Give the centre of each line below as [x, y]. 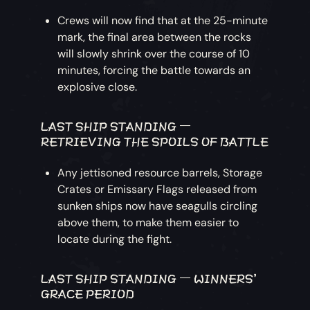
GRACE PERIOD [88, 292]
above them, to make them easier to [148, 222]
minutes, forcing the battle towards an [154, 70]
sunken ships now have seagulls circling [158, 206]
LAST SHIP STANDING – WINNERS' [149, 277]
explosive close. [98, 86]
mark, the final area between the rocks [155, 37]
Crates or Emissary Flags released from [157, 189]
